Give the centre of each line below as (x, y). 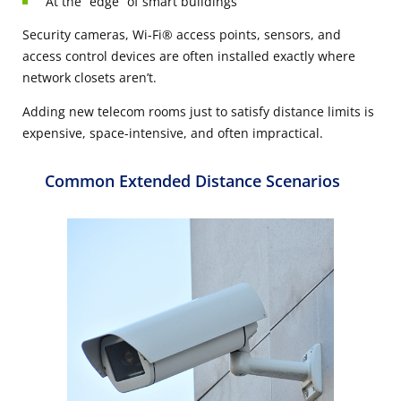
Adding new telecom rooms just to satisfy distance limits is (198, 112)
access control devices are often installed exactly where (189, 56)
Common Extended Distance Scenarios (192, 181)
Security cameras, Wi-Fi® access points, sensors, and (182, 35)
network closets (69, 78)
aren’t (134, 78)
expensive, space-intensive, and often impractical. (173, 133)
